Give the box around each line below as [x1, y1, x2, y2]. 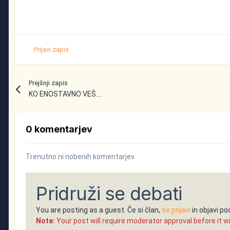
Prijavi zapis [34, 45, 69, 53]
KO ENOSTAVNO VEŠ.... [28, 90, 102, 99]
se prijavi [162, 206, 191, 215]
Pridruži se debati [36, 182, 182, 205]
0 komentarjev [26, 124, 93, 135]
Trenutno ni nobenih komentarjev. [26, 152, 136, 161]
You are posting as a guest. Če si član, [36, 206, 162, 215]
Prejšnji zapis [28, 79, 68, 87]
